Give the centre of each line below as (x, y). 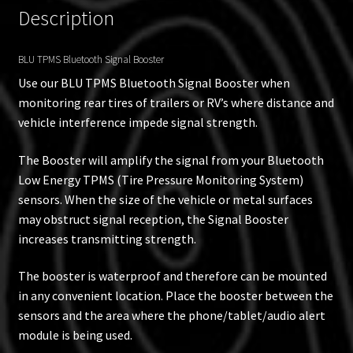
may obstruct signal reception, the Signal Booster (153, 219)
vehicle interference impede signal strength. (137, 123)
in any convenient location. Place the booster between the (175, 296)
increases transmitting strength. (107, 238)
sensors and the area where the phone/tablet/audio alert (171, 316)
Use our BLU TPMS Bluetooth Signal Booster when (154, 83)
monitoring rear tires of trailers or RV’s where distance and (176, 103)
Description (66, 19)
